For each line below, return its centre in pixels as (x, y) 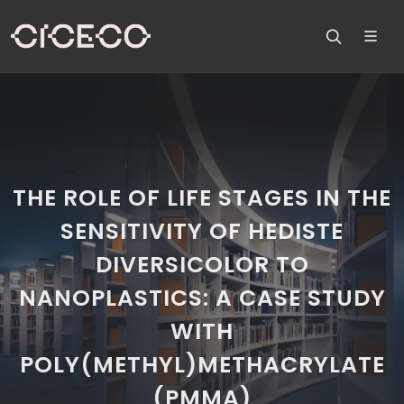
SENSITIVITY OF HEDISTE (202, 231)
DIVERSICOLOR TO (202, 265)
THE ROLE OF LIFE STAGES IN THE (202, 198)
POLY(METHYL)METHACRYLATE (202, 365)
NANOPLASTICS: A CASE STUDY (202, 298)
